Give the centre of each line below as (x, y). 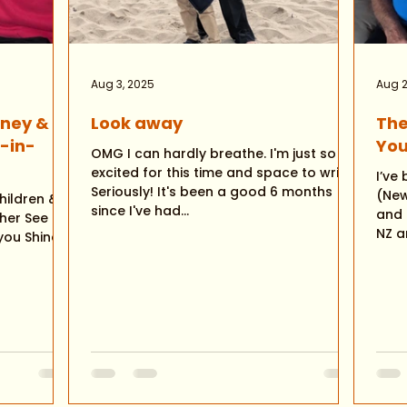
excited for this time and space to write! (223, 173)
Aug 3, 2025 (123, 84)
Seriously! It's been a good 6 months (124, 192)
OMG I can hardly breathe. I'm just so (180, 154)
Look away (137, 123)
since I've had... (140, 211)
